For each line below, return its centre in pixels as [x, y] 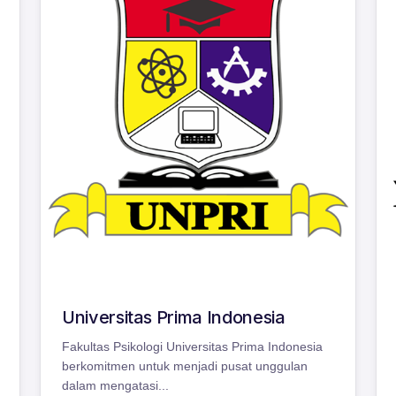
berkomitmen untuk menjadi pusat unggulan [185, 366]
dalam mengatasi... [115, 386]
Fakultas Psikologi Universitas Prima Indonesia [192, 347]
